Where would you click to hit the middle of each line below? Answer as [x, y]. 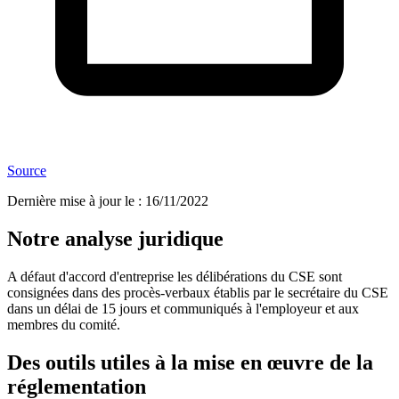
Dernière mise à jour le [71, 201]
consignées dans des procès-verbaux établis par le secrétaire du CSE [198, 293]
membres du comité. [64, 325]
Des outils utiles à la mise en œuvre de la [190, 363]
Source [27, 171]
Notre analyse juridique [115, 239]
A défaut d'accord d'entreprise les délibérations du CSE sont [175, 277]
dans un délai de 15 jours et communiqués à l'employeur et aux [183, 309]
